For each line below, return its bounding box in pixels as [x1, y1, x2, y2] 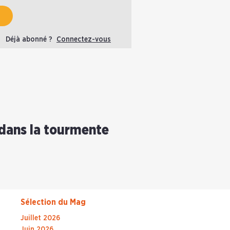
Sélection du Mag [21, 198, 86, 207]
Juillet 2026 [21, 215, 60, 222]
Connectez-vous [56, 36, 111, 44]
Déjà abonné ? [6, 36, 56, 44]
